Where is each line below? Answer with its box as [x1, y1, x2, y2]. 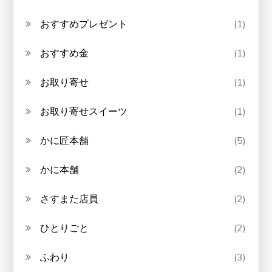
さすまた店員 [40, 192, 99, 205]
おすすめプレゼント [40, 18, 128, 30]
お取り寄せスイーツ [40, 105, 128, 118]
